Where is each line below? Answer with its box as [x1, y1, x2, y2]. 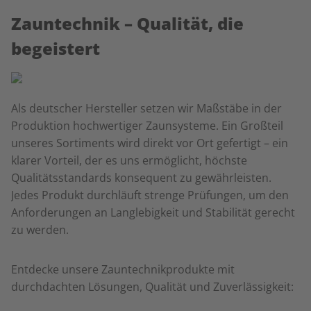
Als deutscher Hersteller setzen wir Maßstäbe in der [11, 101, 282, 116]
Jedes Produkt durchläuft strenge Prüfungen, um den [11, 187, 289, 203]
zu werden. [11, 222, 69, 237]
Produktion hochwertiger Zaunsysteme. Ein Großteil [11, 118, 283, 133]
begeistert [11, 37, 100, 60]
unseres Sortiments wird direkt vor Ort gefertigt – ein [11, 135, 288, 151]
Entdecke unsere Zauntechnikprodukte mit [11, 262, 235, 277]
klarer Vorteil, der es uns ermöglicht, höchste [11, 153, 247, 168]
